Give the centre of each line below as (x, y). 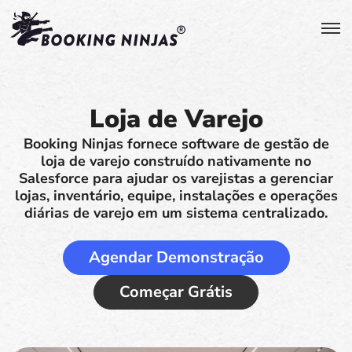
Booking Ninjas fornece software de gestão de (176, 144)
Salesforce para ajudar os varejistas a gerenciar (176, 178)
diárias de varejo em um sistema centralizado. (176, 213)
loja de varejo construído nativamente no (176, 161)
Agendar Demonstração (176, 257)
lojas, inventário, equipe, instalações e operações (176, 196)
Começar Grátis (176, 292)
